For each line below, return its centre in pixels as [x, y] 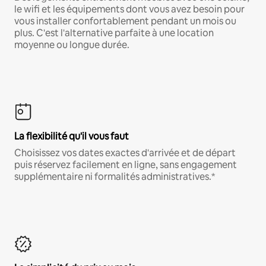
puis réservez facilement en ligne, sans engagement [126, 164]
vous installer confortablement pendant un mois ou [125, 21]
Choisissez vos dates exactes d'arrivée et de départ [125, 153]
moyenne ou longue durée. [72, 45]
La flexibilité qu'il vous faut [72, 136]
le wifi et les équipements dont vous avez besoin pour [129, 9]
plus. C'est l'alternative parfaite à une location [114, 33]
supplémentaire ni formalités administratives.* [115, 176]
